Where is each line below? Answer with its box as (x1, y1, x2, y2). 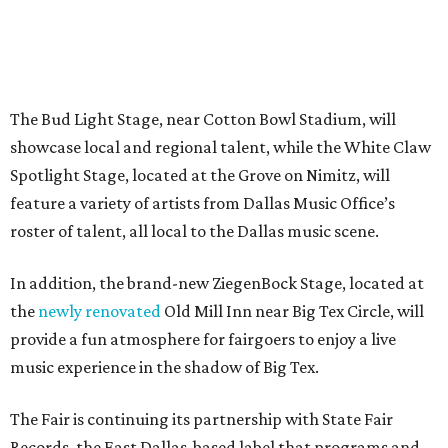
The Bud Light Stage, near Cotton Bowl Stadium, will (10, 109, 396, 130)
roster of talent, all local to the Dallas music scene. (10, 221, 379, 242)
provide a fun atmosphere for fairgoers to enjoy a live (10, 329, 396, 350)
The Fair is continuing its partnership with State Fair (10, 409, 393, 430)
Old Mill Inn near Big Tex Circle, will (161, 301, 424, 322)
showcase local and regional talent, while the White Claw (10, 137, 431, 158)
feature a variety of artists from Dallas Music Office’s (10, 193, 395, 214)
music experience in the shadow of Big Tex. (10, 357, 319, 378)
